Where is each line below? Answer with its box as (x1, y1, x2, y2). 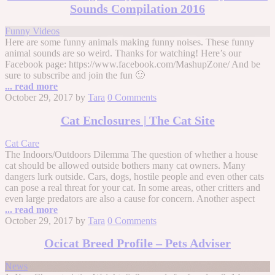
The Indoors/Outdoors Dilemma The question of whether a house (5, 149, 258, 160)
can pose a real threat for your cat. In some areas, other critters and (5, 182, 260, 193)
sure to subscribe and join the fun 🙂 (5, 70, 145, 81)
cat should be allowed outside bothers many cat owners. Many (5, 160, 246, 171)
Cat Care (5, 137, 39, 149)
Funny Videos (5, 26, 60, 37)
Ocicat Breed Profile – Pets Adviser (44, 236, 231, 250)
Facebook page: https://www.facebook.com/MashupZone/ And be (5, 59, 260, 70)
